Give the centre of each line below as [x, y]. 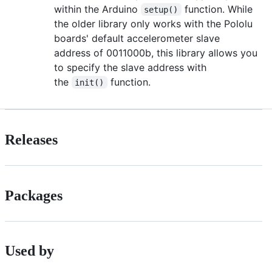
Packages [34, 195]
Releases [31, 139]
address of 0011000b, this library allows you [156, 53]
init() [90, 82]
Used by [29, 251]
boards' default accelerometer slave [137, 38]
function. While [218, 9]
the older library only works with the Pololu [153, 23]
